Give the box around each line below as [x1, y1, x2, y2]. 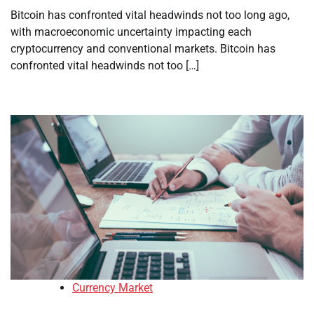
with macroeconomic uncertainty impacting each [11, 25, 252, 39]
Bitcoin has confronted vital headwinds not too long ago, [11, 8, 289, 22]
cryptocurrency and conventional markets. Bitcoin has [11, 42, 275, 55]
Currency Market [72, 281, 153, 295]
